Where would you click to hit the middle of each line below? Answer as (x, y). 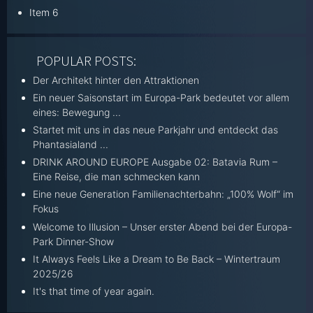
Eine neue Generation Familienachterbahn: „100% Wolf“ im (163, 194)
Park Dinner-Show (74, 241)
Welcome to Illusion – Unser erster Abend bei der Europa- (163, 226)
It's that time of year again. (94, 291)
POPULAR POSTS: (86, 60)
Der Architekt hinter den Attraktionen (116, 80)
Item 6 (44, 12)
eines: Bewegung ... (77, 112)
